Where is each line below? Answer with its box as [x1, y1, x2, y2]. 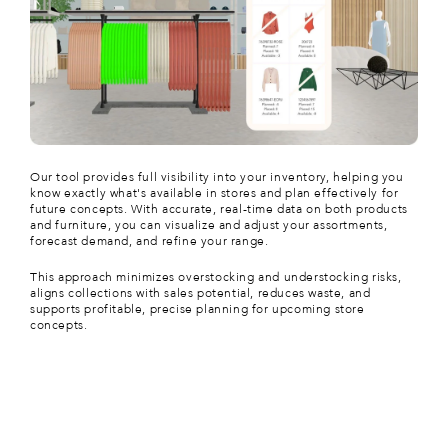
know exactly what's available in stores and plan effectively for [30, 185, 399, 202]
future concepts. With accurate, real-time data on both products [30, 201, 408, 218]
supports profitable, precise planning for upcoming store [30, 301, 365, 318]
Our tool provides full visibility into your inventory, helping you [30, 169, 404, 186]
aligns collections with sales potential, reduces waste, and [30, 285, 371, 302]
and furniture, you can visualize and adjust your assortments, [30, 217, 388, 234]
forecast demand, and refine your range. [30, 233, 269, 250]
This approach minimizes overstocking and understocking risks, [30, 269, 402, 286]
